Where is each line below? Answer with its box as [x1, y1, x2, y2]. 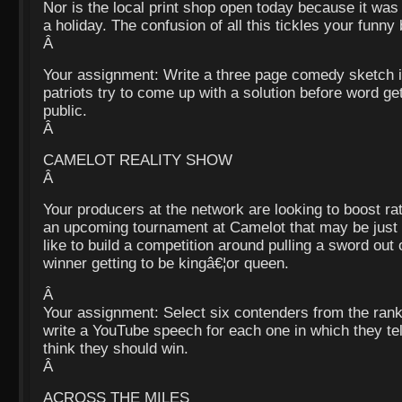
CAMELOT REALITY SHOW [43, 152, 232, 170]
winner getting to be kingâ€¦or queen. [43, 255, 289, 273]
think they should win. [43, 340, 188, 358]
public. [43, 102, 87, 120]
